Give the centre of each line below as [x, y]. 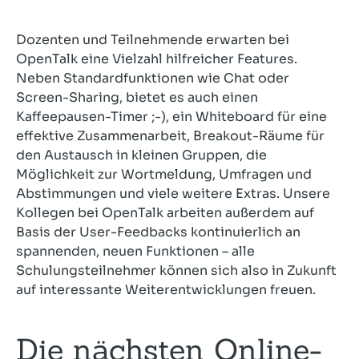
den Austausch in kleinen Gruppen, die [141, 155]
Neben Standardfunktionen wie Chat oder [153, 79]
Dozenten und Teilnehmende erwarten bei [153, 40]
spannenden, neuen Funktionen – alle [135, 252]
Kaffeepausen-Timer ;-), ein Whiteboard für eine [171, 117]
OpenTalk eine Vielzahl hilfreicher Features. [157, 59]
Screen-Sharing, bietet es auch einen [137, 98]
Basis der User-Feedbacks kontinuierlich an [158, 232]
